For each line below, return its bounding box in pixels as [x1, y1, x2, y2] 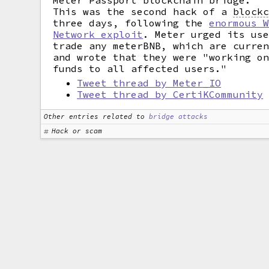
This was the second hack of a [53, 5, 234, 17]
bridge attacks [149, 112, 208, 121]
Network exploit [53, 28, 144, 40]
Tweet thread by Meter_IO [77, 77, 222, 89]
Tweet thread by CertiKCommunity [77, 88, 264, 100]
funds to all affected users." [53, 62, 228, 74]
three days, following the [53, 17, 210, 29]
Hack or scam [52, 127, 103, 135]
